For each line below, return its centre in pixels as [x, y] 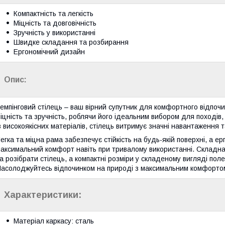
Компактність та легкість [53, 13]
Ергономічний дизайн [49, 51]
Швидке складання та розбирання [71, 42]
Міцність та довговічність [55, 23]
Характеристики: [43, 195]
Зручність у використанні [54, 32]
